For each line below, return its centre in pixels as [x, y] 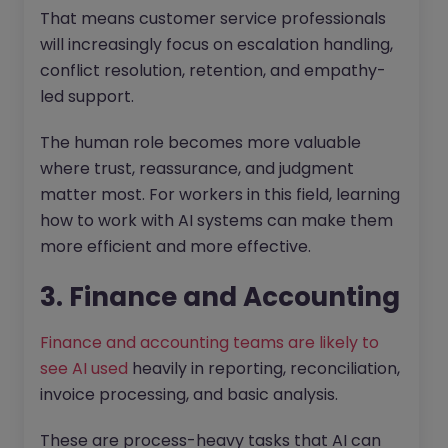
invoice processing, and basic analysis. [189, 395]
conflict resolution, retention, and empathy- [213, 71]
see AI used [84, 369]
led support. [87, 97]
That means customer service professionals [213, 19]
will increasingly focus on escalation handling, [216, 45]
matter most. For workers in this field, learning [220, 195]
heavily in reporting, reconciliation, [264, 369]
